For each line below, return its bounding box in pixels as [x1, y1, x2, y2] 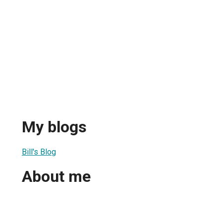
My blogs [22, 117, 87, 137]
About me [22, 167, 91, 186]
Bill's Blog [22, 147, 56, 157]
